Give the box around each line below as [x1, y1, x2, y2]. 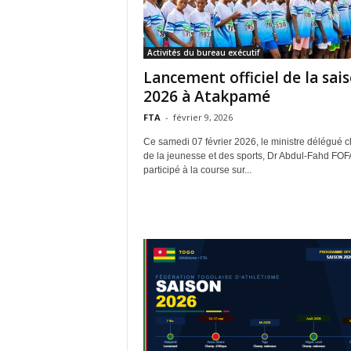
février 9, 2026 [172, 110, 233, 123]
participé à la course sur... [143, 164, 251, 175]
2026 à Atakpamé [143, 85, 270, 107]
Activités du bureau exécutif [147, 46, 259, 58]
